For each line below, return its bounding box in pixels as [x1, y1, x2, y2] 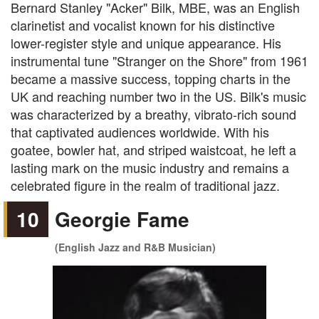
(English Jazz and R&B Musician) [55, 240, 216, 254]
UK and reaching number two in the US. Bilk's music [11, 87, 306, 105]
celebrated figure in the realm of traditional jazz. [11, 176, 280, 194]
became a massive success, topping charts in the [11, 69, 291, 88]
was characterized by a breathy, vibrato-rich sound [11, 105, 296, 123]
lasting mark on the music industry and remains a [11, 158, 289, 177]
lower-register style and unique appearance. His [11, 33, 281, 52]
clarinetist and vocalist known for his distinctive [11, 16, 275, 34]
